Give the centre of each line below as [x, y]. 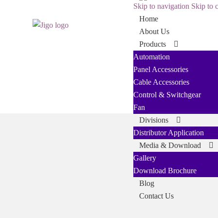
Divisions [154, 120]
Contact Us [156, 196]
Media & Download [170, 145]
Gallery [145, 158]
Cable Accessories [161, 82]
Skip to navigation [161, 6]
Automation [151, 57]
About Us [154, 31]
